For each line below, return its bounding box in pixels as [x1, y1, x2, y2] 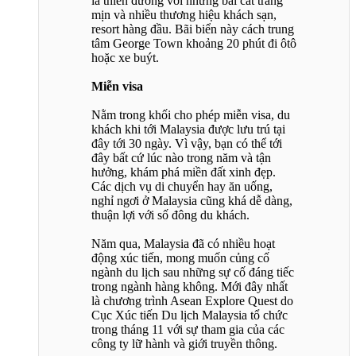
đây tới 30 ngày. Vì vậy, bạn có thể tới [91, 137, 282, 151]
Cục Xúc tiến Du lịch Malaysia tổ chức [91, 308, 288, 323]
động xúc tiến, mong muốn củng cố [91, 251, 269, 265]
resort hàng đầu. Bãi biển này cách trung [91, 22, 294, 37]
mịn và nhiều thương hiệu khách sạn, [91, 8, 277, 22]
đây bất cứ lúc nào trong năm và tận [91, 151, 271, 165]
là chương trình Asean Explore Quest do [91, 294, 293, 308]
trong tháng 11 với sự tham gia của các [91, 323, 284, 337]
